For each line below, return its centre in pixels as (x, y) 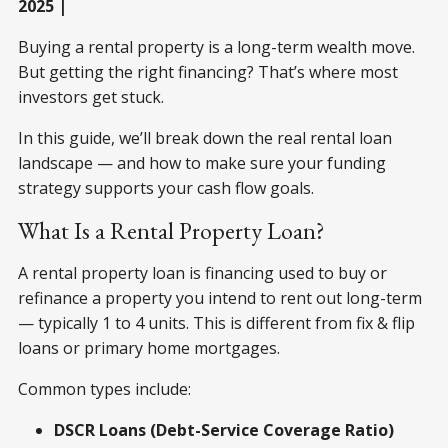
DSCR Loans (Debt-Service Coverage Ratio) (224, 430)
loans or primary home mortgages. (149, 348)
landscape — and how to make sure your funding (202, 163)
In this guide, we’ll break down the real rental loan (205, 138)
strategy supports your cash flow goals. (166, 188)
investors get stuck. (91, 97)
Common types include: (104, 389)
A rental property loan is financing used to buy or (202, 273)
